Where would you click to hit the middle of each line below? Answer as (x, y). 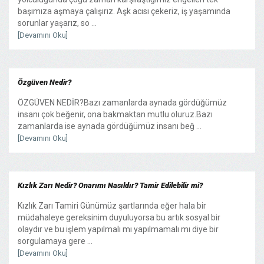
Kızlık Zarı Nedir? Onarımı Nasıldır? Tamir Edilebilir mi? (110, 185)
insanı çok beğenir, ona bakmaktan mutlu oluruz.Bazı (115, 114)
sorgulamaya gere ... (55, 241)
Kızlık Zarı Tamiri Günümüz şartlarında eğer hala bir (112, 205)
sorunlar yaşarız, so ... (57, 23)
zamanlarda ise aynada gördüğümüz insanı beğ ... (110, 126)
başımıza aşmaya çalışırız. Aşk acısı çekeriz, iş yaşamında (124, 11)
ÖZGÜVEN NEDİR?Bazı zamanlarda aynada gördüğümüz (122, 102)
